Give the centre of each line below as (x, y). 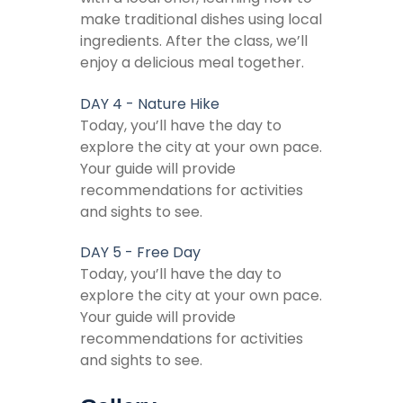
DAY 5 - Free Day (140, 253)
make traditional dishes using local (201, 19)
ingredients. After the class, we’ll (194, 40)
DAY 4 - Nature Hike (150, 103)
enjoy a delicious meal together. (192, 62)
